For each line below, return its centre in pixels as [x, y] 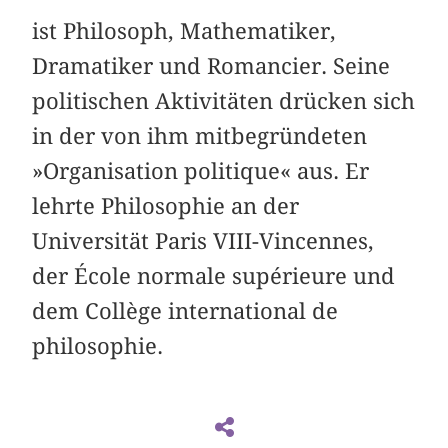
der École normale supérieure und [214, 275]
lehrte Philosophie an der [166, 205]
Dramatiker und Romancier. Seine [211, 65]
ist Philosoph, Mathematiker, [184, 30]
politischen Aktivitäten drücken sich [224, 100]
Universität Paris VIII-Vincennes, [203, 240]
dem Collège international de [185, 310]
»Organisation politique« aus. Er [201, 170]
